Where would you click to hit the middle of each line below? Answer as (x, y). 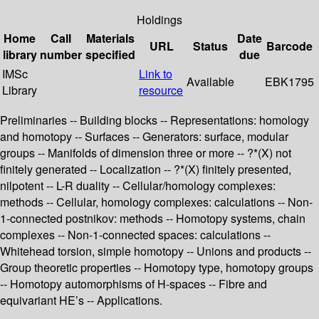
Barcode (289, 46)
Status (210, 46)
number (61, 55)
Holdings (159, 20)
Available (210, 82)
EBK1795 (289, 82)
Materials (110, 38)
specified (110, 55)
